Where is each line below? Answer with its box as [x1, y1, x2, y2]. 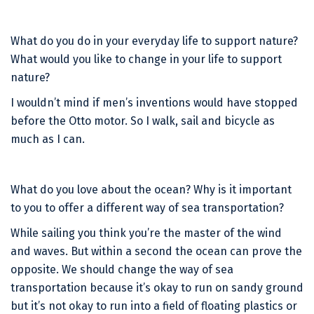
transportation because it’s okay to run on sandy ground [11, 281, 303, 294]
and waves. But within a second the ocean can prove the [11, 245, 302, 258]
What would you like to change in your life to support [11, 53, 282, 66]
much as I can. [11, 132, 85, 146]
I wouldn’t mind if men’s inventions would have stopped [11, 96, 298, 109]
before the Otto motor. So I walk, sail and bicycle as [11, 114, 275, 128]
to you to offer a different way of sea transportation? [11, 201, 284, 214]
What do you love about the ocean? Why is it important [11, 183, 292, 196]
